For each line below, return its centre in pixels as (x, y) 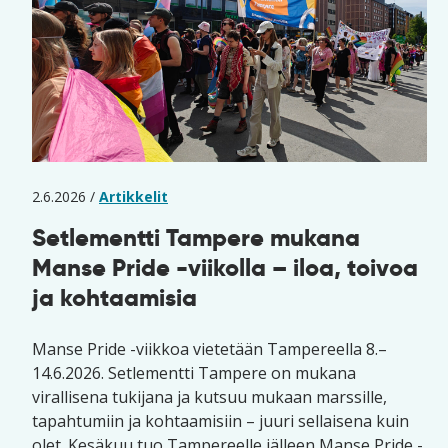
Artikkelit (133, 196)
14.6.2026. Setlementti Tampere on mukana (194, 373)
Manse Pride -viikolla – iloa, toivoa (225, 267)
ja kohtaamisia (114, 297)
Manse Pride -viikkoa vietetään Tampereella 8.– (209, 349)
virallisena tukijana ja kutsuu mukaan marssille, (209, 397)
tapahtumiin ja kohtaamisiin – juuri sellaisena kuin (220, 421)
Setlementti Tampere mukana (196, 237)
